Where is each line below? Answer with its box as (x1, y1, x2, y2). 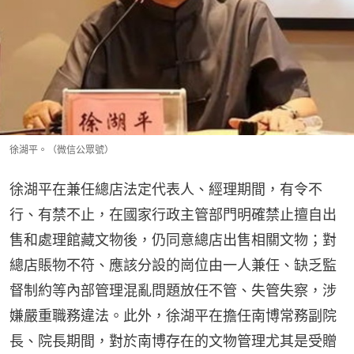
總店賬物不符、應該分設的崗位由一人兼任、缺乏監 (9, 256, 337, 273)
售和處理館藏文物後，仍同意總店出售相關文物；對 (9, 231, 337, 248)
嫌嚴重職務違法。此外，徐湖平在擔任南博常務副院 (9, 307, 337, 324)
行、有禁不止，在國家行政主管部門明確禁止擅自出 (9, 205, 337, 223)
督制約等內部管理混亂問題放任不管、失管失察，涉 (9, 281, 337, 299)
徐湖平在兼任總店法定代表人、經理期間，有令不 (9, 180, 322, 198)
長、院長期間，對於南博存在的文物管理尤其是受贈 (9, 332, 337, 349)
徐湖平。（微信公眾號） (9, 143, 114, 156)
